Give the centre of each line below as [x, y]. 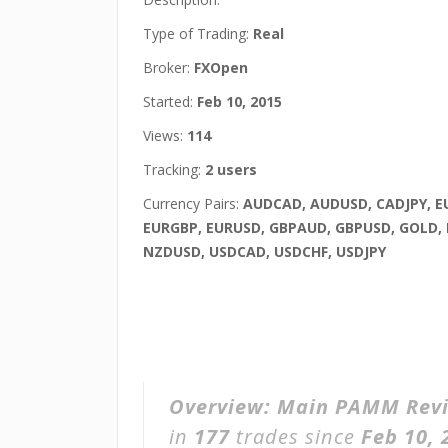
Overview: [223, 406]
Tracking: [174, 169]
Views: [165, 135]
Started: [170, 101]
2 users [231, 169]
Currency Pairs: [193, 203]
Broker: [168, 67]
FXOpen [221, 67]
